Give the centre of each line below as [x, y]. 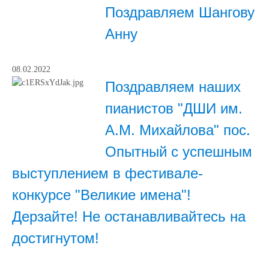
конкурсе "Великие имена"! [101, 195]
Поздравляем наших [173, 87]
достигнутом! [56, 238]
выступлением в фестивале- [107, 173]
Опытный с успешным [179, 152]
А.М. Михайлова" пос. [178, 130]
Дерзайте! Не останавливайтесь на [129, 216]
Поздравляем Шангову [180, 12]
